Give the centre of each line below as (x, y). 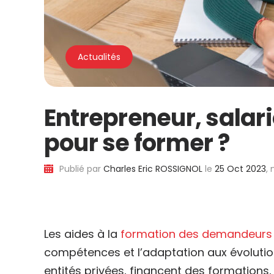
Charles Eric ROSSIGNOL (153, 169)
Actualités (99, 57)
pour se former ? (137, 143)
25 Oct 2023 (240, 169)
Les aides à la (82, 234)
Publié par (81, 169)
